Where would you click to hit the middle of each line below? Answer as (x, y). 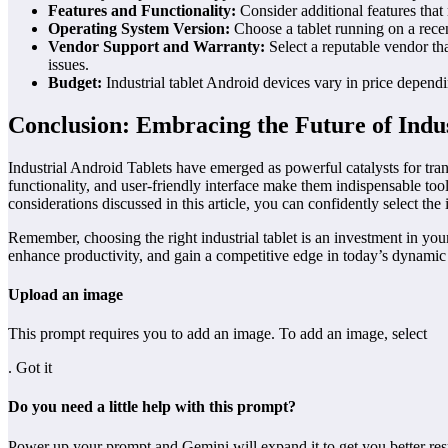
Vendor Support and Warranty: (156, 46)
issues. (68, 64)
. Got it (30, 368)
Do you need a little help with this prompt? (152, 407)
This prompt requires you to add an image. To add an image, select (217, 334)
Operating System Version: (139, 28)
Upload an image (65, 294)
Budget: (75, 82)
